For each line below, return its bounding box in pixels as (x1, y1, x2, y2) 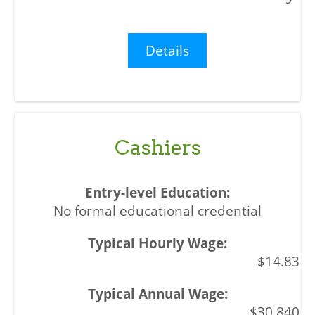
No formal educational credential (53, 201, 262, 219)
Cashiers (114, 134, 201, 160)
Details (146, 41, 190, 59)
